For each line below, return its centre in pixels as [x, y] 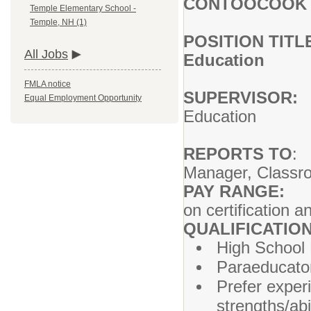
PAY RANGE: [239, 191]
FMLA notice [48, 84]
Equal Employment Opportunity [83, 98]
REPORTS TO [238, 154]
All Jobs [46, 54]
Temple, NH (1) [58, 23]
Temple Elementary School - [83, 9]
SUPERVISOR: [241, 98]
